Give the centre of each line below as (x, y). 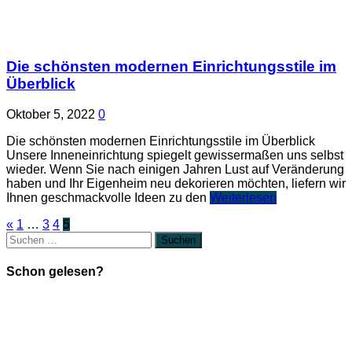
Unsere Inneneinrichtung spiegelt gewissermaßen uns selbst (175, 155)
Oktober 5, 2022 (51, 114)
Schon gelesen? (55, 271)
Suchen (27, 237)
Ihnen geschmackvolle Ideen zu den (108, 197)
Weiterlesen (243, 197)
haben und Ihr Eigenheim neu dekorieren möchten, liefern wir (176, 183)
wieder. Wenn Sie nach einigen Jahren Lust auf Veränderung (175, 169)
